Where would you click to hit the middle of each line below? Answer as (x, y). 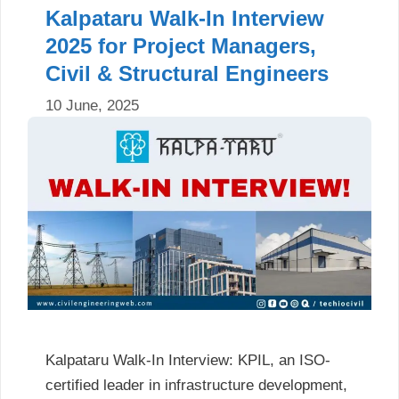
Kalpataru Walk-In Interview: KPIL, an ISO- (188, 361)
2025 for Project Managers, (181, 45)
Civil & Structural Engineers (187, 73)
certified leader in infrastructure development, (196, 386)
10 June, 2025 (92, 106)
